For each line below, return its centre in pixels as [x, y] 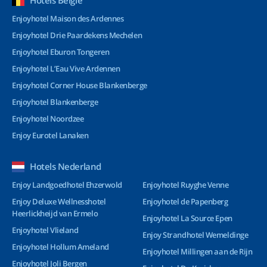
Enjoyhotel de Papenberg [185, 201]
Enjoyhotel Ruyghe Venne [186, 185]
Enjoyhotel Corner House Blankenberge [80, 85]
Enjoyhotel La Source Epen [187, 218]
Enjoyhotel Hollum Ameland [60, 247]
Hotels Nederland [66, 166]
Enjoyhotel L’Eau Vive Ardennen [66, 69]
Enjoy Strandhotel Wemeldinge [195, 235]
